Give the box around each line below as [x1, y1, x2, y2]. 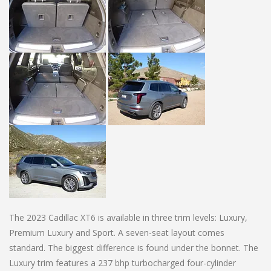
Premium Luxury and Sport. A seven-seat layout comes [9, 226, 224, 238]
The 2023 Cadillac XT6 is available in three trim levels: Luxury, [9, 211, 247, 223]
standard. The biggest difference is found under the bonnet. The [9, 241, 258, 253]
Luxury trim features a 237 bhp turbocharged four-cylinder [9, 256, 236, 269]
